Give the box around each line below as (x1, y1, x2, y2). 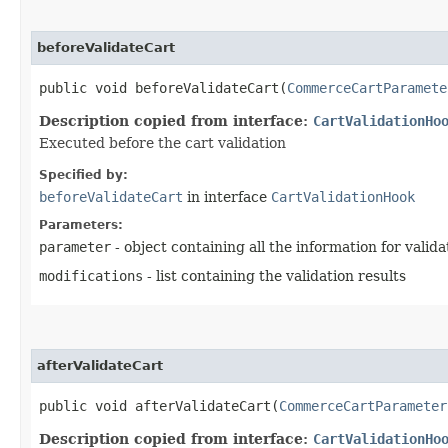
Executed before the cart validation (39, 134, 286, 151)
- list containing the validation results (143, 267, 406, 284)
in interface (183, 188, 271, 205)
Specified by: (39, 167, 128, 182)
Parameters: (39, 217, 123, 232)
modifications (39, 267, 143, 284)
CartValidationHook (271, 188, 415, 205)
